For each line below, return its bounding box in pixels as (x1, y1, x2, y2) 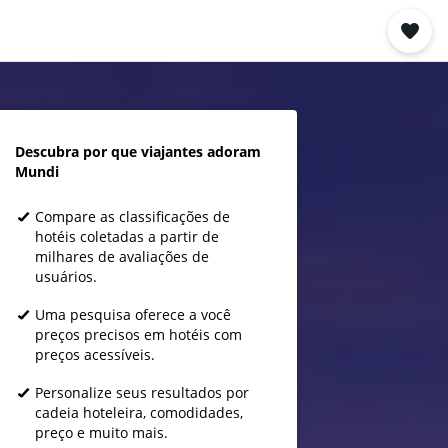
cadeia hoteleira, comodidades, (34, 403, 243, 422)
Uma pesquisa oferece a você (34, 305, 231, 324)
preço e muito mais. (34, 423, 168, 442)
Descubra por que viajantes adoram (14, 142, 261, 161)
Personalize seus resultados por (34, 383, 249, 402)
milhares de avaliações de (34, 247, 209, 266)
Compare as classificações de (34, 207, 230, 226)
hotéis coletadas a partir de (34, 227, 219, 246)
